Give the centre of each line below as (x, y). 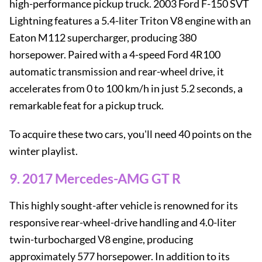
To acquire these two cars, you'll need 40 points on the (130, 134)
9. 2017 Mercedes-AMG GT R (95, 178)
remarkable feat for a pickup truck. (87, 105)
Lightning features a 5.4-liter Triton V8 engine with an (130, 20)
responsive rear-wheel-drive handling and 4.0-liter (123, 222)
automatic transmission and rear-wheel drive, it (117, 71)
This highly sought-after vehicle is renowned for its (124, 205)
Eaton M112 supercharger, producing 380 (103, 37)
